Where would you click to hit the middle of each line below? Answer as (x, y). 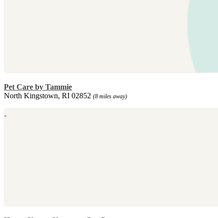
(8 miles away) (110, 97)
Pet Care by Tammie (38, 87)
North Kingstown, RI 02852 (48, 96)
